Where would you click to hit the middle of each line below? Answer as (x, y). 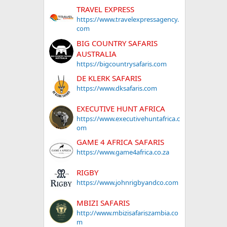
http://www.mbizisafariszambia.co (127, 213)
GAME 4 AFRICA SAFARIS (120, 142)
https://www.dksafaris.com (117, 88)
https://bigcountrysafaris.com (122, 64)
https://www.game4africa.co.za (123, 152)
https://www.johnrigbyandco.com (127, 183)
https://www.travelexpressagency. (128, 20)
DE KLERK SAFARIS (109, 78)
